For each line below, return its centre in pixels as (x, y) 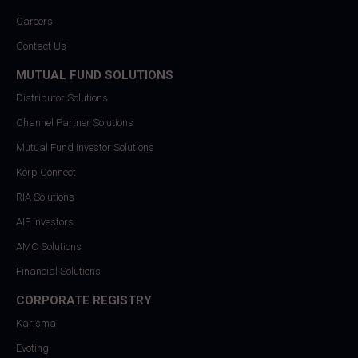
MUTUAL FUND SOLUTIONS (95, 76)
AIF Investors (45, 222)
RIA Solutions (45, 197)
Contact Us (41, 46)
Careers (34, 22)
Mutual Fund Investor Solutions (85, 148)
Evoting (32, 348)
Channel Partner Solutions (75, 123)
